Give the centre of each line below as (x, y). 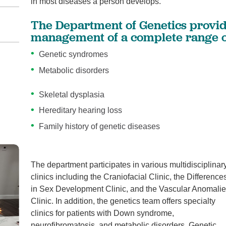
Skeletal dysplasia (72, 94)
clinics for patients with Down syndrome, (103, 213)
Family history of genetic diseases (100, 127)
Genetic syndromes (74, 54)
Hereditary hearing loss (81, 110)
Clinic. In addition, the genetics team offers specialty (123, 201)
